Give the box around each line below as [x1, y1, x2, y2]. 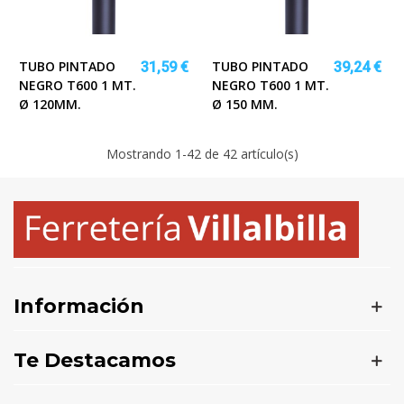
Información [14, 294, 144, 319]
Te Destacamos [14, 348, 176, 373]
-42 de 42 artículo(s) [181, 144, 298, 162]
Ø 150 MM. [212, 95, 278, 113]
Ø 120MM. [19, 95, 81, 113]
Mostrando [106, 144, 175, 162]
